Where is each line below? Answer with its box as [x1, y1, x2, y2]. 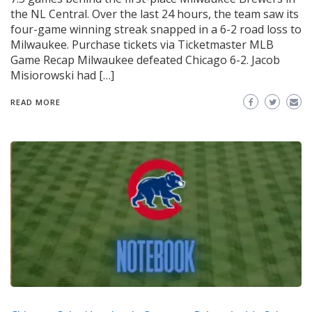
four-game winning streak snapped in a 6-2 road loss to [10, 22, 302, 38]
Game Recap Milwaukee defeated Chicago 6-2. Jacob [10, 52, 280, 68]
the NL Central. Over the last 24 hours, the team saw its [10, 6, 299, 22]
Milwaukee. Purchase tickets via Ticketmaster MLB [10, 37, 274, 53]
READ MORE [10, 97, 61, 108]
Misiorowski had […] [10, 68, 114, 84]
